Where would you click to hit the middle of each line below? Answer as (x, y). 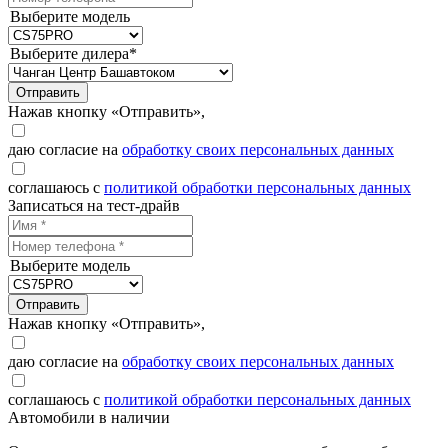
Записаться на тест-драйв (94, 206)
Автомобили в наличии (89, 418)
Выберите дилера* (73, 54)
